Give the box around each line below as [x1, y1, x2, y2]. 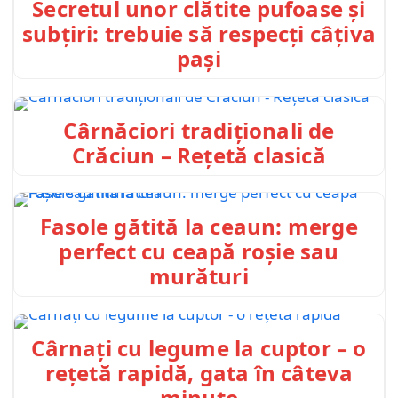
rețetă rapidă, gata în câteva [44, 357, 354, 387]
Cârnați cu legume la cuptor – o [31, 332, 367, 362]
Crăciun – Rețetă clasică [72, 139, 326, 170]
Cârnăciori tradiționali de [63, 115, 335, 145]
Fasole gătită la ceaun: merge [40, 211, 358, 242]
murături [149, 261, 249, 291]
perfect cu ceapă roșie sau [59, 236, 339, 267]
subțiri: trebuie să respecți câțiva [21, 19, 376, 49]
